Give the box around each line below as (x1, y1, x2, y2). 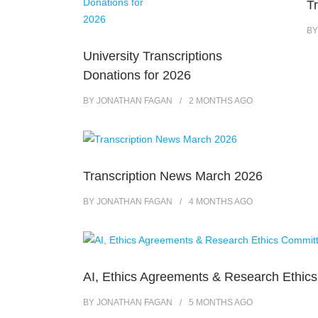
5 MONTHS (189, 297, 233, 307)
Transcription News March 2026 (83, 168, 263, 183)
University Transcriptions (83, 48, 222, 63)
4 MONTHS (189, 196, 233, 207)
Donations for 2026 (83, 67, 191, 82)
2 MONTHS (189, 95, 233, 106)
